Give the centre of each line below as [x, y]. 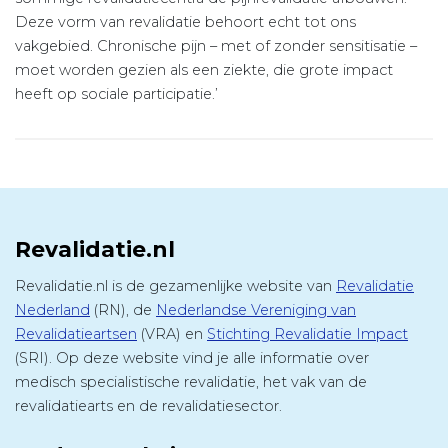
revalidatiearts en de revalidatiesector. [148, 406]
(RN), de [123, 310]
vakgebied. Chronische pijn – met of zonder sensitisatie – [216, 46]
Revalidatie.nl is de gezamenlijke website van [175, 286]
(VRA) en [172, 334]
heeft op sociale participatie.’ [116, 94]
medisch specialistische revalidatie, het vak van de [191, 382]
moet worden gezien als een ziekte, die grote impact [204, 70]
